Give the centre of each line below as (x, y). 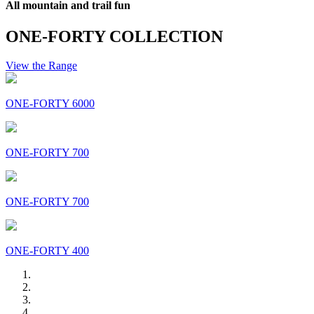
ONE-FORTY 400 (47, 251)
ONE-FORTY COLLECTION (114, 36)
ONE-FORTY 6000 (50, 104)
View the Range (41, 66)
